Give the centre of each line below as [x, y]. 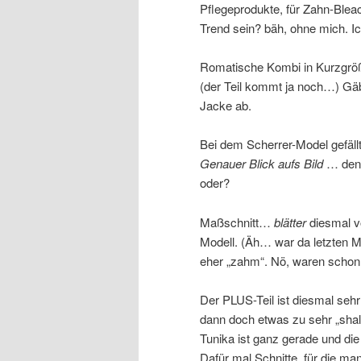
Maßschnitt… [237, 222]
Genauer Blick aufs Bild [261, 164]
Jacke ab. [226, 105]
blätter [290, 222]
